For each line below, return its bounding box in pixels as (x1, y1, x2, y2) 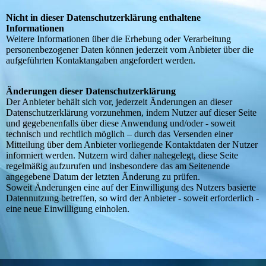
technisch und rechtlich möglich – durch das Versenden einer (6, 129, 233, 140)
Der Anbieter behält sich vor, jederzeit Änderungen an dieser (6, 97, 232, 107)
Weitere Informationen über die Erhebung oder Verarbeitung (6, 34, 231, 45)
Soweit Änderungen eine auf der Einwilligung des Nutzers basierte (6, 182, 256, 193)
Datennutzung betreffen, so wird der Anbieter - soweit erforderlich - (6, 193, 259, 204)
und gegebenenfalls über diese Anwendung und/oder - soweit (6, 118, 235, 129)
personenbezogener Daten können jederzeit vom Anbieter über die (6, 45, 254, 55)
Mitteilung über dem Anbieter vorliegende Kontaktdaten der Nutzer (6, 140, 258, 150)
